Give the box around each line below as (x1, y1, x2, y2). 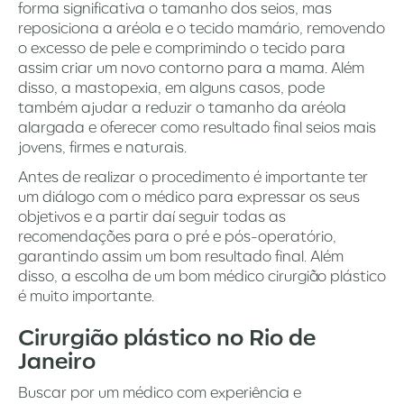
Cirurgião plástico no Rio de (18, 324, 316, 350)
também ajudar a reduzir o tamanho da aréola (18, 97, 346, 116)
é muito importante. (18, 286, 154, 305)
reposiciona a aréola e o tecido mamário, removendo (18, 18, 385, 37)
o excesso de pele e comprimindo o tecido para (18, 38, 345, 57)
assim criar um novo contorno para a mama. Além (18, 58, 364, 77)
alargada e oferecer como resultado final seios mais (18, 117, 376, 136)
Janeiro (18, 347, 96, 373)
